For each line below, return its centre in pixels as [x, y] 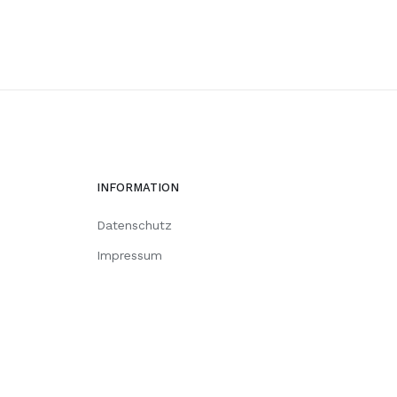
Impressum [129, 255]
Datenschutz [134, 225]
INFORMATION [137, 187]
